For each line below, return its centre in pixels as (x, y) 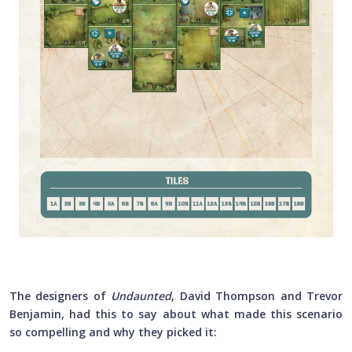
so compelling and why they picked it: (113, 332)
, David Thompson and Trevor (257, 296)
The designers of (60, 296)
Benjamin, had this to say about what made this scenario (176, 314)
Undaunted (141, 296)
